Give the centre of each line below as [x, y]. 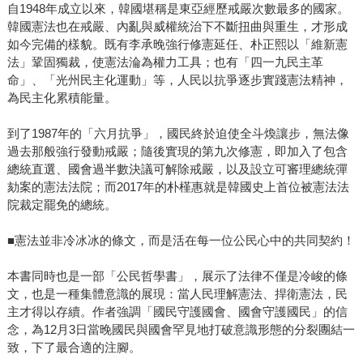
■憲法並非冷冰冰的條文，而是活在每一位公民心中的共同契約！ [181, 241]
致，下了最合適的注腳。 [74, 348]
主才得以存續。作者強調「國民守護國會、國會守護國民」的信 [177, 312]
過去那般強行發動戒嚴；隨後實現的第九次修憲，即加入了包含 [177, 152]
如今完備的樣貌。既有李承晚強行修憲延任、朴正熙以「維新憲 [177, 45]
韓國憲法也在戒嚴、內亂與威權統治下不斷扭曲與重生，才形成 [177, 27]
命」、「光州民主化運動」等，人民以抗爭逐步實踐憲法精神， [177, 80]
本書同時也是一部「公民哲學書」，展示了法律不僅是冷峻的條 [177, 276]
